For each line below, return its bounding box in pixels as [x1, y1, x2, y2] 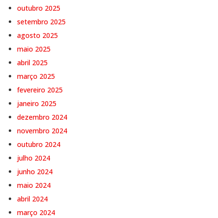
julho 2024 [17, 153, 50, 163]
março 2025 [17, 72, 55, 81]
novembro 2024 [17, 126, 67, 135]
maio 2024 [17, 181, 51, 190]
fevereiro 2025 [17, 85, 63, 94]
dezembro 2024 [17, 112, 67, 122]
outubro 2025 [17, 3, 60, 13]
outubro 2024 [17, 140, 60, 149]
